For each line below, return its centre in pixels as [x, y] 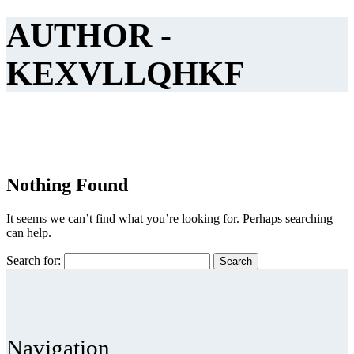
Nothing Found [67, 185]
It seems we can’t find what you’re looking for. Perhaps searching [169, 218]
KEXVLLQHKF [126, 73]
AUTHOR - [89, 35]
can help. [29, 232]
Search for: [34, 260]
